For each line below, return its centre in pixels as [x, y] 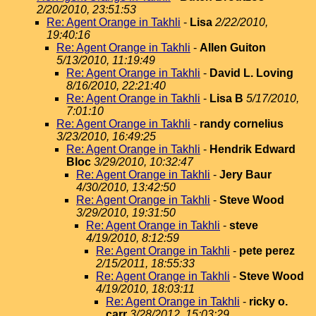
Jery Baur [245, 175]
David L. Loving [251, 73]
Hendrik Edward [253, 149]
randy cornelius [242, 124]
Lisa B [226, 98]
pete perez [267, 251]
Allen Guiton [233, 48]
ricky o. [268, 302]
